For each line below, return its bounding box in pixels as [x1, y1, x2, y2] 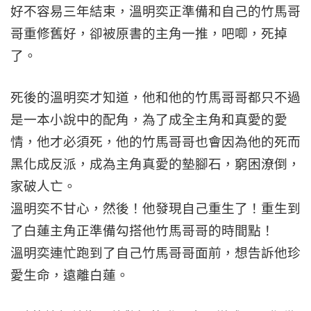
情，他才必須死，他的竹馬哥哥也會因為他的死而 [10, 134, 301, 150]
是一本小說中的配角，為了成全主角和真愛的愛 [10, 112, 287, 128]
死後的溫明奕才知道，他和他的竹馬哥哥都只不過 [10, 90, 301, 106]
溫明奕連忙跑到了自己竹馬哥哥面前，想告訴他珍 [10, 245, 301, 261]
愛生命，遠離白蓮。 [10, 267, 129, 283]
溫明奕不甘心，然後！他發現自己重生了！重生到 [10, 201, 301, 217]
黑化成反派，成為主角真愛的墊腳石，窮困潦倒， [10, 156, 301, 172]
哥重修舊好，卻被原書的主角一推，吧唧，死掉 [10, 26, 287, 42]
